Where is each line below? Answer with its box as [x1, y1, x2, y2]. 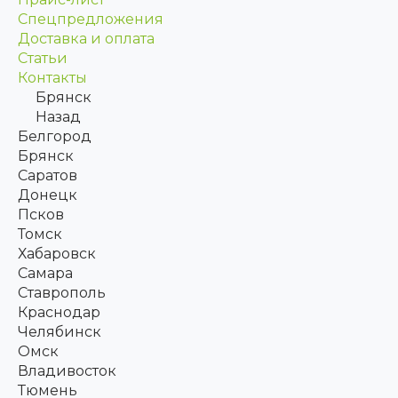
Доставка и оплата [18, 30, 155, 47]
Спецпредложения [18, 11, 163, 28]
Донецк [18, 187, 77, 203]
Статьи [18, 50, 68, 67]
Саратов [18, 167, 77, 184]
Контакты [18, 69, 87, 86]
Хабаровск [18, 245, 96, 262]
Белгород [18, 128, 92, 145]
